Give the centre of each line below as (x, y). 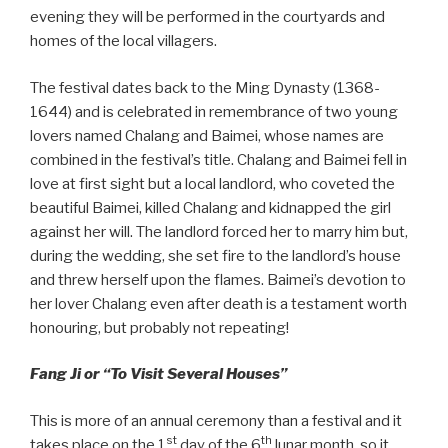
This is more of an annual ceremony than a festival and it (216, 420)
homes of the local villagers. (123, 41)
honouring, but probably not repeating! (159, 327)
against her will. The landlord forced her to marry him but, (219, 231)
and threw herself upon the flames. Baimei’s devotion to (218, 279)
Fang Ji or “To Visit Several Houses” (158, 374)
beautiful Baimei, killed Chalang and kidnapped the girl (210, 207)
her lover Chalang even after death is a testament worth (218, 303)
